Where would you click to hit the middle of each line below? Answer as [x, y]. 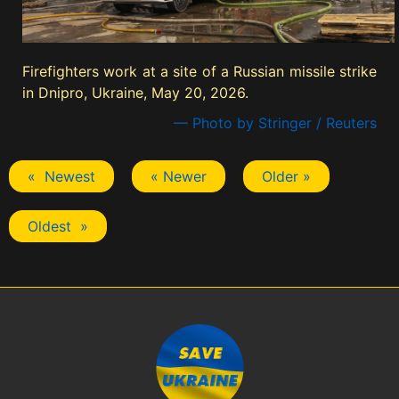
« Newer [179, 176]
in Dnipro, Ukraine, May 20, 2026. [135, 92]
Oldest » [58, 226]
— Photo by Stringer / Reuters [275, 122]
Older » [286, 176]
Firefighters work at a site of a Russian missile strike [199, 71]
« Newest [61, 176]
